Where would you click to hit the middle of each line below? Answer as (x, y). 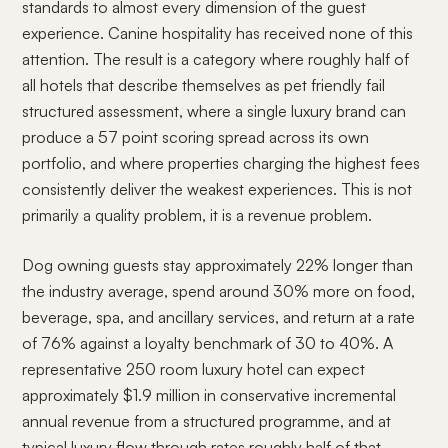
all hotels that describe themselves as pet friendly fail (204, 85)
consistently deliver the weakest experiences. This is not (217, 189)
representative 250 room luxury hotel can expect (194, 369)
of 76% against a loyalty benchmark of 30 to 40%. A (208, 343)
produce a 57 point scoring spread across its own (196, 137)
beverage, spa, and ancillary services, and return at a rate (219, 317)
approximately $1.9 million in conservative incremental (209, 395)
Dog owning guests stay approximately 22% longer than (218, 265)
